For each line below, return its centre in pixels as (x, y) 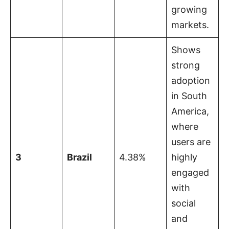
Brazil (79, 157)
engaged (190, 172)
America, (190, 111)
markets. (190, 25)
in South (189, 96)
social (184, 203)
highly (184, 157)
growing (189, 9)
